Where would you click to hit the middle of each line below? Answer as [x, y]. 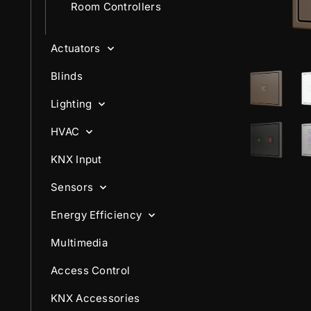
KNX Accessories [95, 298]
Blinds [67, 76]
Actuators [76, 48]
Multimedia [79, 243]
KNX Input [76, 159]
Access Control [91, 270]
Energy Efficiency [96, 215]
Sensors [72, 187]
